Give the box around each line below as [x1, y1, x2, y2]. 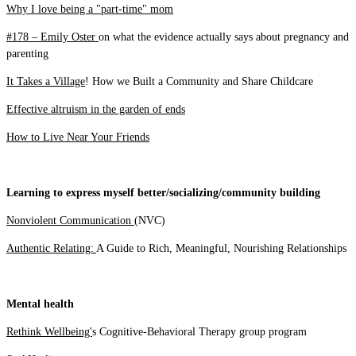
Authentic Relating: [6, 242, 96, 254]
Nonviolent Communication [6, 215, 134, 226]
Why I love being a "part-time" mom [6, 3, 173, 15]
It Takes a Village [6, 75, 85, 87]
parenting [6, 48, 48, 60]
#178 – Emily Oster [6, 31, 99, 43]
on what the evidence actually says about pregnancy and [99, 31, 349, 43]
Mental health [6, 298, 74, 310]
